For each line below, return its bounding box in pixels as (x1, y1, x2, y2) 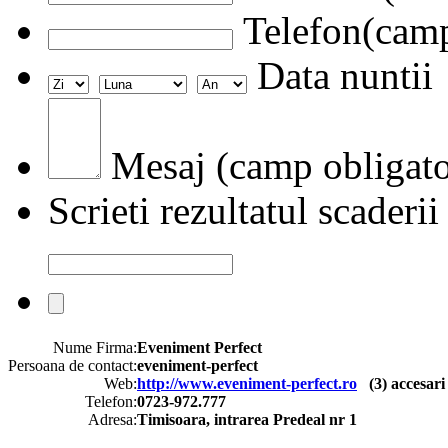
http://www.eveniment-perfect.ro (137, 374, 357, 392)
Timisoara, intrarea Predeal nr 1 (137, 410, 357, 428)
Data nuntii (247, 53, 433, 97)
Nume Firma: (53, 338, 137, 356)
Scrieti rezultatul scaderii (48, 188, 439, 232)
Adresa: (88, 410, 137, 428)
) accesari (382, 374, 445, 392)
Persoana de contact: (8, 356, 137, 374)
